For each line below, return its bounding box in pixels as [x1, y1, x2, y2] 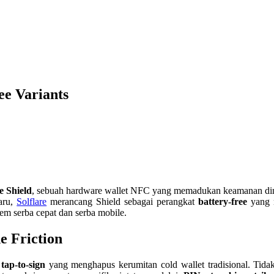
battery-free [198, 196, 247, 207]
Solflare [17, 196, 47, 207]
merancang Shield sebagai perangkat [46, 196, 198, 207]
